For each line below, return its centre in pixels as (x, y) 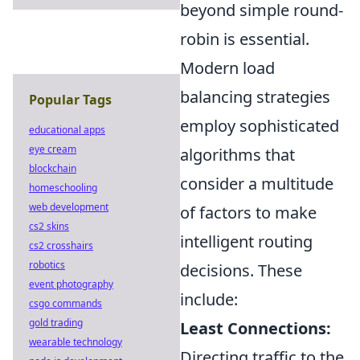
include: (209, 299)
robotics (47, 265)
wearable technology (76, 342)
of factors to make (248, 212)
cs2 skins (49, 226)
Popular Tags (70, 100)
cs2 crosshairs (61, 245)
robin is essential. (245, 39)
